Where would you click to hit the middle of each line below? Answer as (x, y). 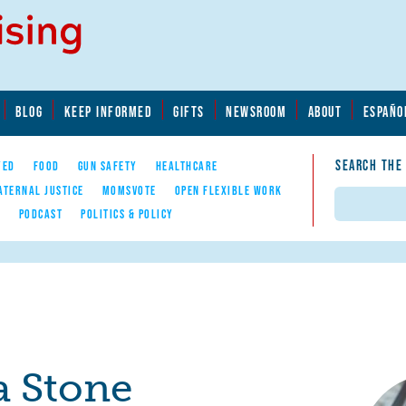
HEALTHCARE (187, 166)
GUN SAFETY (107, 166)
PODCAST (40, 213)
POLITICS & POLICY (127, 213)
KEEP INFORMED (108, 111)
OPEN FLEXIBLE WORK (228, 190)
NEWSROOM (256, 111)
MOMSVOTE (129, 190)
